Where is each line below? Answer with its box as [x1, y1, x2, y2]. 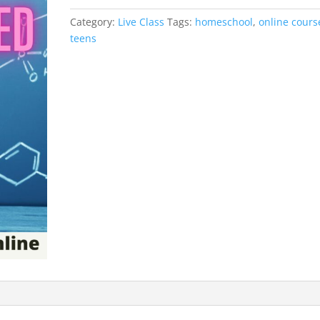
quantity [69, 57, 110, 71]
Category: [70, 15, 119, 29]
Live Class [118, 15, 165, 29]
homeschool [195, 15, 254, 29]
